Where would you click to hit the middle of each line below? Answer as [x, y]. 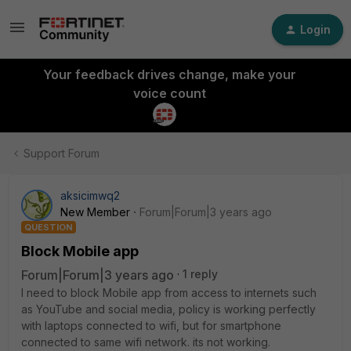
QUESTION [49, 227]
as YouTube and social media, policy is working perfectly [168, 309]
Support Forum [62, 153]
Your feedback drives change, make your [169, 74]
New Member [95, 212]
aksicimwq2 [90, 195]
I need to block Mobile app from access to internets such [169, 293]
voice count [169, 93]
